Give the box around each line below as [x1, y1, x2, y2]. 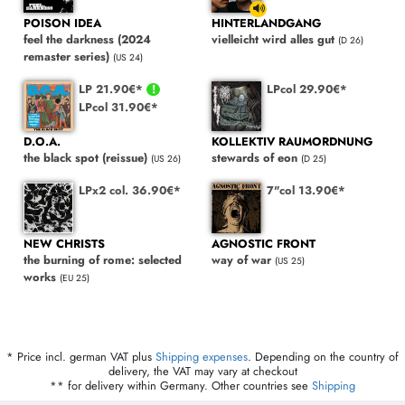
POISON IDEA [24, 14, 101, 33]
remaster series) [24, 48, 109, 66]
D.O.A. [24, 133, 61, 151]
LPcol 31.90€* [79, 99, 159, 117]
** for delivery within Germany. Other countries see [50, 376, 312, 394]
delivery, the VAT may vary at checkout [108, 362, 297, 380]
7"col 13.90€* [267, 181, 346, 199]
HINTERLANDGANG [212, 14, 321, 33]
